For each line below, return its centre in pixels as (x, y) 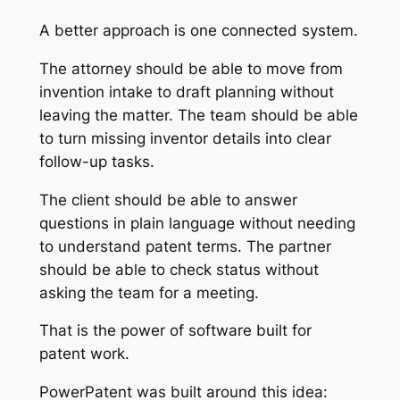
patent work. (84, 354)
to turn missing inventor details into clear (185, 138)
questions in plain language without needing (197, 223)
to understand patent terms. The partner (185, 246)
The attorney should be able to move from (191, 68)
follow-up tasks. (96, 161)
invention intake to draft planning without (186, 92)
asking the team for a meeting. (149, 292)
